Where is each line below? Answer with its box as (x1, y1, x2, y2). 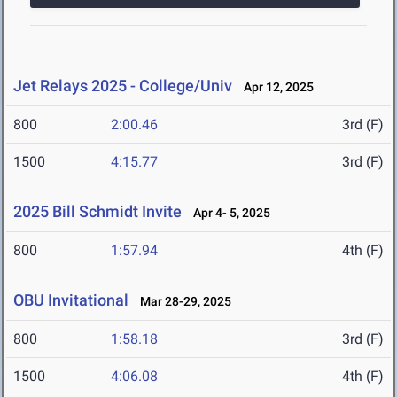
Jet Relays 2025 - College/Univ (13, 76, 232, 96)
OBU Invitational (13, 291, 128, 310)
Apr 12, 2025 (236, 80, 314, 95)
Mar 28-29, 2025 (132, 294, 231, 309)
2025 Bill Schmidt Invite (13, 202, 182, 222)
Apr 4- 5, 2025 (185, 206, 270, 221)
